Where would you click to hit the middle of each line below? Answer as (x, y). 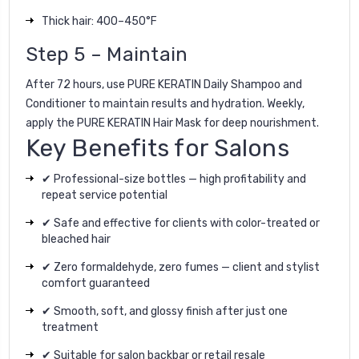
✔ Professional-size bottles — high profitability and (174, 179)
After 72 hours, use (77, 84)
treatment (70, 327)
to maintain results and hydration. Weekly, (195, 103)
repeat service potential (105, 195)
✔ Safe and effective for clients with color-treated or (181, 223)
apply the (51, 123)
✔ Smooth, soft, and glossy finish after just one (165, 311)
